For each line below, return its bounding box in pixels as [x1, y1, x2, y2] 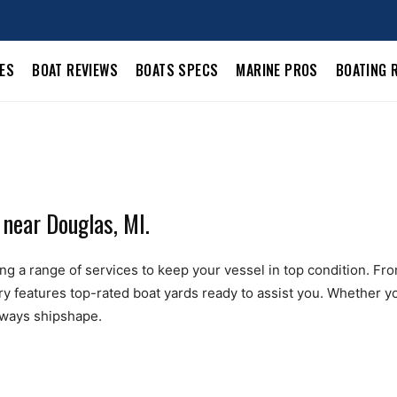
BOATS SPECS [135, 59, 219, 82]
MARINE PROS [236, 59, 318, 82]
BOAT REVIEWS [32, 59, 118, 82]
